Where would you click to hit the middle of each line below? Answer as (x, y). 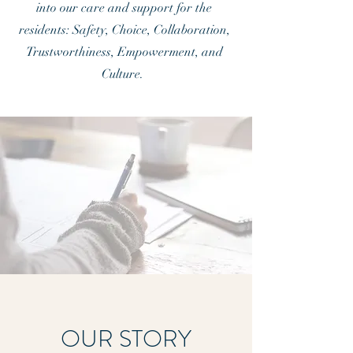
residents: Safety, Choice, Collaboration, (124, 30)
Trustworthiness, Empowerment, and (124, 52)
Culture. (124, 74)
